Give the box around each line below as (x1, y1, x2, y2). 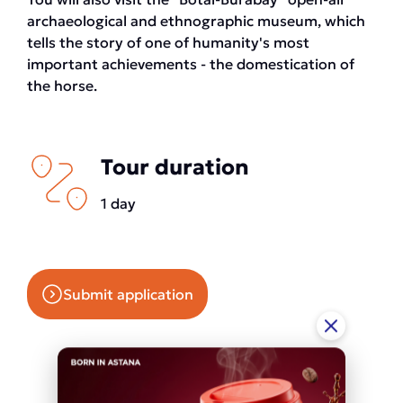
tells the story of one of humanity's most (27, 33, 309, 51)
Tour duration (101, 154, 249, 181)
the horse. (27, 76, 97, 94)
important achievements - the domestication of (27, 55, 354, 73)
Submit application (63, 285, 193, 303)
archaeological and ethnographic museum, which (27, 12, 365, 30)
